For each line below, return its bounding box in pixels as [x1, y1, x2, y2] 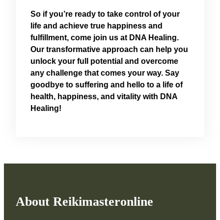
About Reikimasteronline [16, 194, 153, 209]
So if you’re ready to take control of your [30, 10, 180, 19]
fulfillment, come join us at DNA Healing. [30, 33, 179, 42]
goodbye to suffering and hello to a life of [30, 81, 183, 89]
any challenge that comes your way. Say [30, 69, 179, 78]
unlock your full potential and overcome [30, 57, 178, 66]
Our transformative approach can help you [30, 45, 188, 54]
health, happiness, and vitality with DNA [30, 92, 177, 101]
